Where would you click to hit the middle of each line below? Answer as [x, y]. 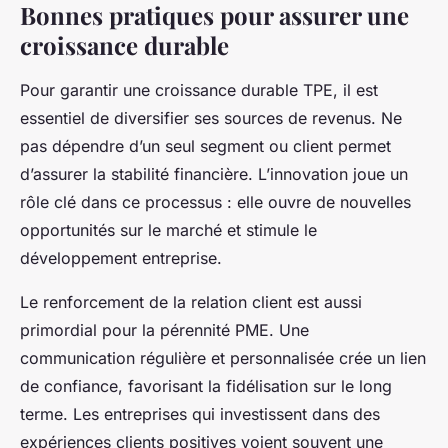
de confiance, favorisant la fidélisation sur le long [206, 385]
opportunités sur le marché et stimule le [168, 229]
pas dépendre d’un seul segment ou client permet [205, 145]
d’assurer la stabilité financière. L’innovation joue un [214, 173]
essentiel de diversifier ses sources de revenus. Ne [211, 117]
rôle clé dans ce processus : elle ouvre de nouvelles [215, 201]
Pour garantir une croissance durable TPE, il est [199, 89]
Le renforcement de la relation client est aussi [191, 301]
